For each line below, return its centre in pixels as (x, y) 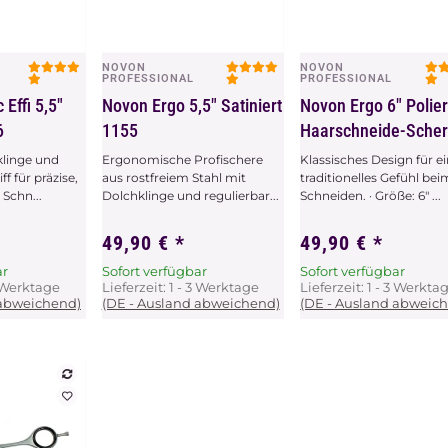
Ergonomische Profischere (182, 159)
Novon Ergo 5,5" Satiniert (191, 105)
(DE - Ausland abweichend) (190, 302)
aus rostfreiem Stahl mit (173, 177)
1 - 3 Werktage (213, 286)
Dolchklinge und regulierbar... (190, 195)
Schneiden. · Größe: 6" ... (371, 195)
